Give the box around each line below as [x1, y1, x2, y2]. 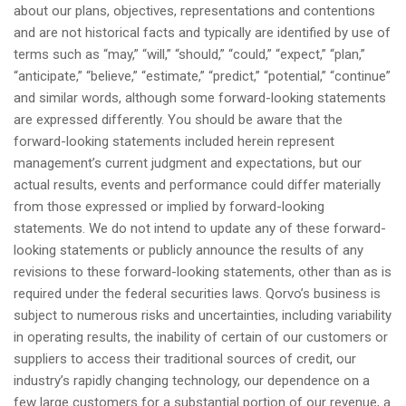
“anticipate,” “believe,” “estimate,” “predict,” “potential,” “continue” [14, 68, 391, 85]
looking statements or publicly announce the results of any [14, 242, 363, 259]
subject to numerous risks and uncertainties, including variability [14, 307, 391, 324]
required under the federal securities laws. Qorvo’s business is [14, 285, 381, 303]
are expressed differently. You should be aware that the [14, 111, 343, 129]
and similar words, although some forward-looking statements [14, 90, 386, 107]
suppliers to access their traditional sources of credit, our [14, 351, 356, 368]
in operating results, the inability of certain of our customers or [14, 329, 388, 346]
